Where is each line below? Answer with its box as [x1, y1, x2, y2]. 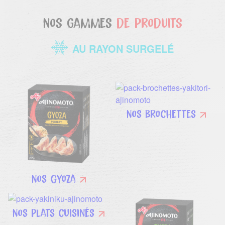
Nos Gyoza [31, 171, 76, 186]
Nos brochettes [126, 106, 196, 121]
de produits [116, 13, 182, 32]
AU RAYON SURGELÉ [72, 41, 174, 56]
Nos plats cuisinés [13, 205, 95, 220]
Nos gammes [43, 13, 117, 32]
